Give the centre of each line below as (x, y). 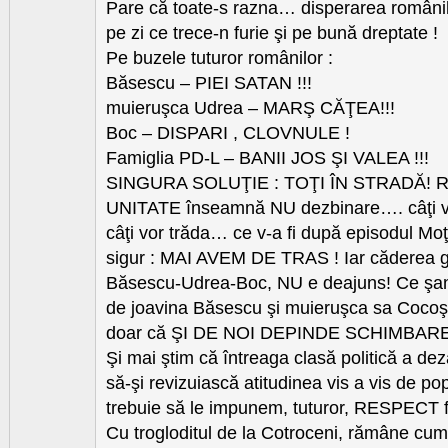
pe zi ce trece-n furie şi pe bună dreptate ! (272, 33)
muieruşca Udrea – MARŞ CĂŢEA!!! (250, 108)
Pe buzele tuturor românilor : (219, 58)
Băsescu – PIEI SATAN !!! (209, 83)
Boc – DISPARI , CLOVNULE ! (228, 133)
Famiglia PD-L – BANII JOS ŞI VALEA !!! (267, 158)
